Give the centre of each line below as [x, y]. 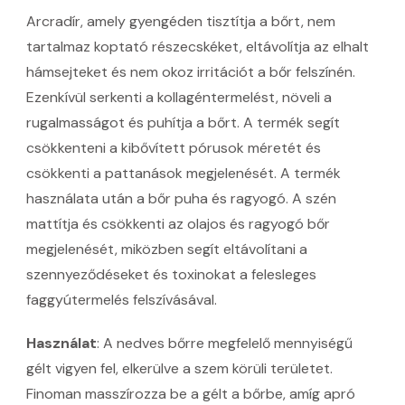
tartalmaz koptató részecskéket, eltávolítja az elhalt [198, 47]
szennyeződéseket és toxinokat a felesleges [171, 275]
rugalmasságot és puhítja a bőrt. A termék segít [183, 123]
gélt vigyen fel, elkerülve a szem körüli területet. [179, 369]
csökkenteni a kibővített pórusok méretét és [174, 148]
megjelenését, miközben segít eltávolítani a [167, 250]
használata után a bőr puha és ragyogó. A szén [181, 199]
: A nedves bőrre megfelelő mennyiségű [225, 344]
